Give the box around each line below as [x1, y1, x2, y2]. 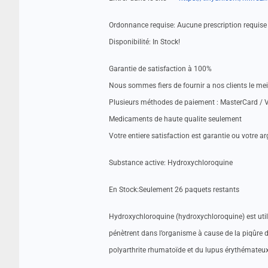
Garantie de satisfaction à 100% [109, 65, 212, 73]
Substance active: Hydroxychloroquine [109, 159, 233, 167]
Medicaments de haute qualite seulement [109, 115, 242, 123]
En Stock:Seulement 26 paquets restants [109, 185, 239, 194]
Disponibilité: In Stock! [109, 38, 180, 46]
